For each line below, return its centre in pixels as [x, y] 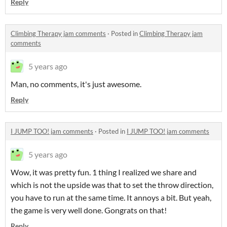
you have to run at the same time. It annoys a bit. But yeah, [111, 197]
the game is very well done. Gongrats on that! [89, 210]
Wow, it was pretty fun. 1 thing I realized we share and [104, 172]
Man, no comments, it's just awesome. [76, 84]
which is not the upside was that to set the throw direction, [112, 184]
